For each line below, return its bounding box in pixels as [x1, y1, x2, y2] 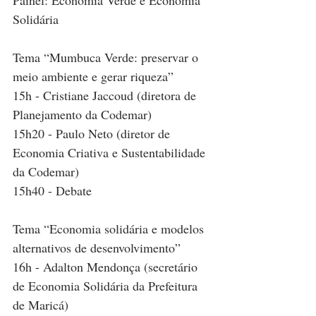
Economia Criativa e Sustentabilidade [13, 144, 209, 162]
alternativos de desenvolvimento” [13, 239, 181, 257]
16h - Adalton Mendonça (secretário [13, 258, 201, 276]
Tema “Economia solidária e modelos [13, 220, 207, 238]
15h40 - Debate [13, 182, 92, 200]
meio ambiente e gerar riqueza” [13, 68, 174, 85]
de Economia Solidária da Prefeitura [13, 277, 201, 295]
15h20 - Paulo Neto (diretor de [13, 125, 174, 142]
